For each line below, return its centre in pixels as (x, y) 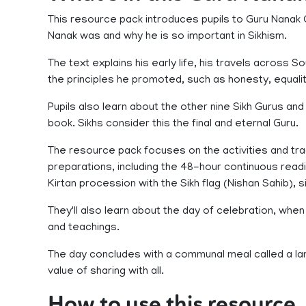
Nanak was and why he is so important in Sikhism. (167, 37)
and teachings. (84, 228)
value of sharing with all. (106, 272)
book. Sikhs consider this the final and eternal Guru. (173, 124)
